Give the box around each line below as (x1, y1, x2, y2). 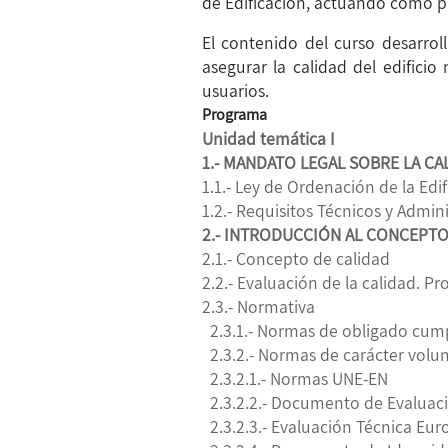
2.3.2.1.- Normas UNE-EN (202, 366, 388, 390)
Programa (202, 103, 267, 125)
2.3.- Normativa (202, 294, 315, 318)
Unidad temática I (202, 126, 335, 150)
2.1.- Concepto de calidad (202, 246, 390, 270)
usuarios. (202, 78, 269, 102)
